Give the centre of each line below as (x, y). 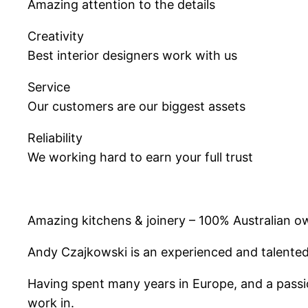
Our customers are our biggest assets (136, 107)
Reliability (55, 138)
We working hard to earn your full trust (140, 157)
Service (49, 87)
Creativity (56, 36)
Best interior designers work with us (132, 56)
